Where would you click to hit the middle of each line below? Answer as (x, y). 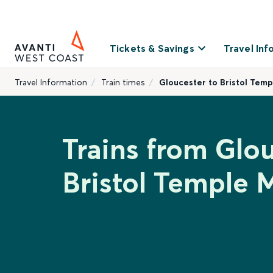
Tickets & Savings (152, 48)
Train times (123, 82)
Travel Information (51, 82)
